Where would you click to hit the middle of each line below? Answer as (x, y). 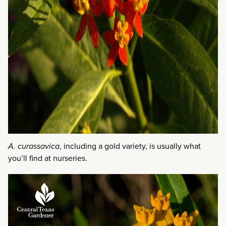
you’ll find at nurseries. (48, 158)
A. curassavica (34, 146)
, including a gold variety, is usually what (130, 146)
